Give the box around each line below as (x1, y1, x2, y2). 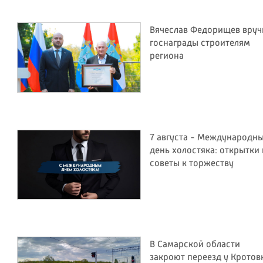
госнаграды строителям (150, 39, 250, 49)
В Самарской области (150, 240, 240, 250)
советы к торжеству (150, 159, 234, 168)
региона (150, 52, 184, 62)
